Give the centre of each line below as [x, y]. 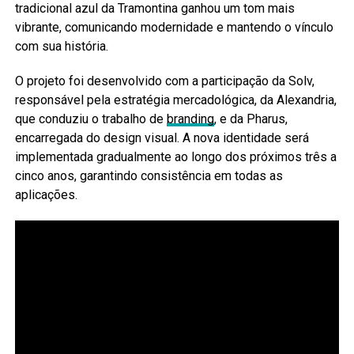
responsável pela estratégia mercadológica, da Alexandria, [175, 100]
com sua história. [61, 47]
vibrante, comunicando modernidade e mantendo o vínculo [174, 28]
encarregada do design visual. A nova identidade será [162, 138]
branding [190, 119]
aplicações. [46, 195]
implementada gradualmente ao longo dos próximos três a [175, 157]
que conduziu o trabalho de [90, 119]
